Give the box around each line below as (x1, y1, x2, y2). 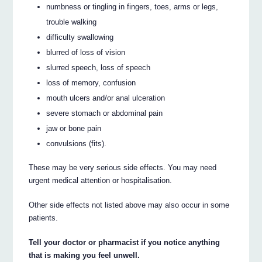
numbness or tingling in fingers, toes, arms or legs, (46, 2, 219, 12)
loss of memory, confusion (46, 78, 136, 88)
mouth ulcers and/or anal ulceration (46, 94, 166, 103)
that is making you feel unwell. (29, 251, 140, 260)
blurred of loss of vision (46, 48, 126, 57)
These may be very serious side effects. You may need (29, 163, 217, 173)
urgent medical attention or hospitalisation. (29, 176, 173, 185)
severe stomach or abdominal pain (46, 109, 163, 118)
